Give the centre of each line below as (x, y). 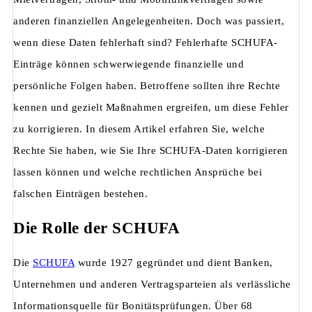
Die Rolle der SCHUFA (96, 228)
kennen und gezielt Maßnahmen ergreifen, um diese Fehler (151, 107)
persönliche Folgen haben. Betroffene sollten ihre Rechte (147, 85)
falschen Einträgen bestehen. (80, 193)
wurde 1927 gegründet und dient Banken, (174, 263)
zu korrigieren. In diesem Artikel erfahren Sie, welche (139, 128)
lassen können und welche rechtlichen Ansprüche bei (138, 172)
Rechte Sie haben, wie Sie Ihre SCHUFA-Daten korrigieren (151, 150)
